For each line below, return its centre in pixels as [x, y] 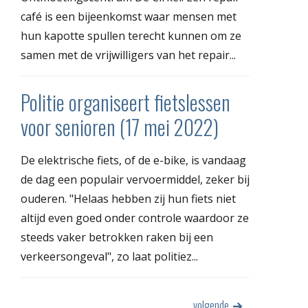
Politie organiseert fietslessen [125, 102]
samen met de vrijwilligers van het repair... [128, 55]
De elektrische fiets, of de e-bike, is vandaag [133, 160]
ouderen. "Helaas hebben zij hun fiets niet [128, 198]
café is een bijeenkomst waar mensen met [129, 16]
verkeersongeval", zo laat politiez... [109, 256]
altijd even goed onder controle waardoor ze [135, 218]
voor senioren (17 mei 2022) [120, 126]
